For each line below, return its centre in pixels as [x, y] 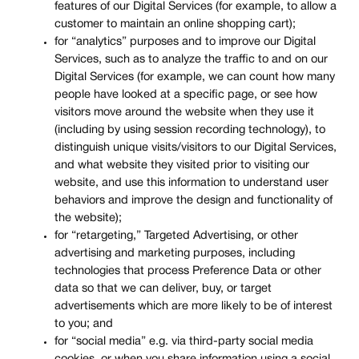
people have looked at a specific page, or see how [186, 95]
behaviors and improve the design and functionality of [194, 201]
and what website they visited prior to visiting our [182, 166]
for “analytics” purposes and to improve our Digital [185, 42]
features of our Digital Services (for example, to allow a [196, 7]
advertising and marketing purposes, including [175, 254]
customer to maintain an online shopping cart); [175, 25]
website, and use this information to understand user [192, 184]
